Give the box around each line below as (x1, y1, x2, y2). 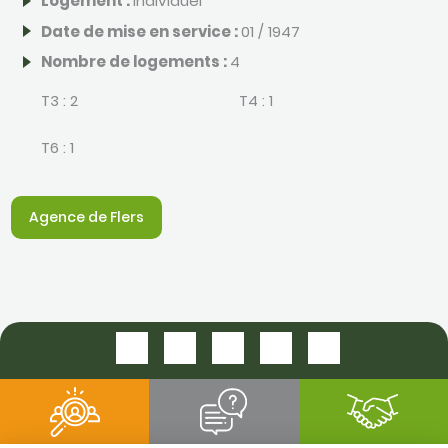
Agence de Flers (29, 207, 145, 227)
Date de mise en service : (41, 20, 242, 42)
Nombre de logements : (41, 51, 231, 73)
